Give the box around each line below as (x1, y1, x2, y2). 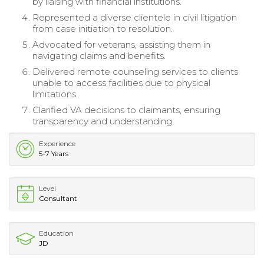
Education (39, 228, 74, 237)
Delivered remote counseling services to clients (32, 65, 238, 77)
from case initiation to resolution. (32, 22, 173, 34)
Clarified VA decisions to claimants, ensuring (32, 104, 220, 115)
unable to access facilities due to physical (32, 77, 210, 88)
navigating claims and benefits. (32, 49, 166, 61)
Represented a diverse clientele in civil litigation (32, 11, 237, 23)
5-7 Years (39, 148, 68, 158)
